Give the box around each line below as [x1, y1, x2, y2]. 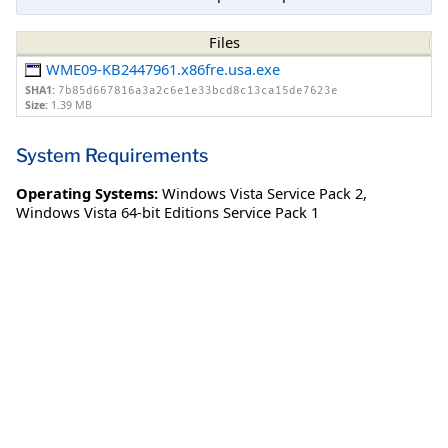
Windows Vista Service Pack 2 [162, 182, 363, 203]
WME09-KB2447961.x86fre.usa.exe [46, 59, 281, 80]
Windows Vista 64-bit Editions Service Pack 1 [16, 201, 319, 222]
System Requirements [16, 143, 208, 167]
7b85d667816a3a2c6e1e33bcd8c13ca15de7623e [58, 84, 338, 98]
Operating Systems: [16, 182, 158, 203]
